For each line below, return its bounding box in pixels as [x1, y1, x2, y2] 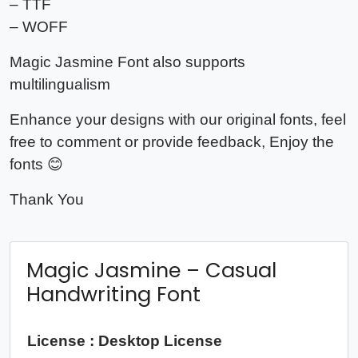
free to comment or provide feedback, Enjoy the [10, 133, 334, 151]
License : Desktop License [27, 332, 222, 350]
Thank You [10, 191, 84, 209]
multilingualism [10, 76, 110, 93]
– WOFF [10, 18, 68, 36]
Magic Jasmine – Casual [26, 256, 276, 285]
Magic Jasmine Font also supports [10, 54, 245, 71]
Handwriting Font [26, 280, 201, 309]
